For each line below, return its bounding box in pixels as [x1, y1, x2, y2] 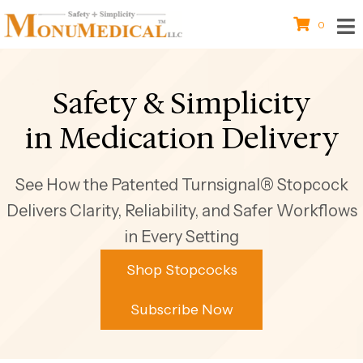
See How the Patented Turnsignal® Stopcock [15, 175, 348, 194]
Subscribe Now [130, 301, 233, 319]
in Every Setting [124, 227, 239, 246]
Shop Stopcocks [126, 261, 237, 280]
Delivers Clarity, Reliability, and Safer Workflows [6, 201, 357, 220]
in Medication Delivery [24, 118, 339, 158]
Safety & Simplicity [53, 83, 310, 123]
